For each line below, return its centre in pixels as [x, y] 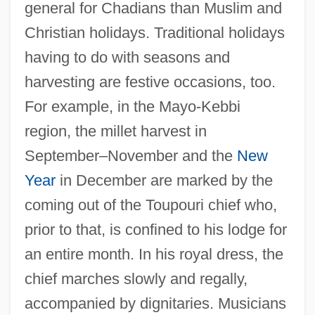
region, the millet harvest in [115, 131]
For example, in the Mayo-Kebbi [132, 106]
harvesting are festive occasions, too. [150, 82]
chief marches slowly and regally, [136, 278]
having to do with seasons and [127, 57]
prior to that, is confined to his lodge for [155, 229]
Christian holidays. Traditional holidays [154, 32]
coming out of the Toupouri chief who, [150, 205]
